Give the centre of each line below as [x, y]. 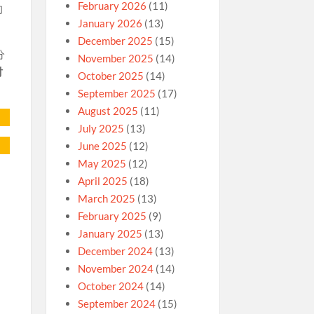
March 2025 [106, 198]
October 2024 [110, 286]
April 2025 [102, 181]
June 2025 [102, 146]
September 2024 [116, 303]
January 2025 [110, 233]
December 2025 [115, 41]
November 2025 [115, 58]
